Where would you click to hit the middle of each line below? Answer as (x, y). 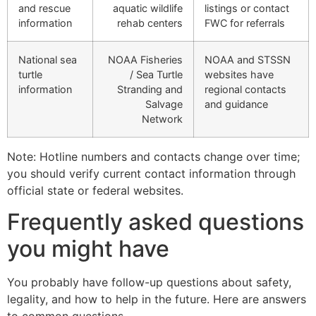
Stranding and (150, 89)
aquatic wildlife (148, 8)
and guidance (236, 104)
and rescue (44, 8)
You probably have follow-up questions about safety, (149, 282)
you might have (88, 249)
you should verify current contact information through (151, 173)
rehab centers (150, 23)
